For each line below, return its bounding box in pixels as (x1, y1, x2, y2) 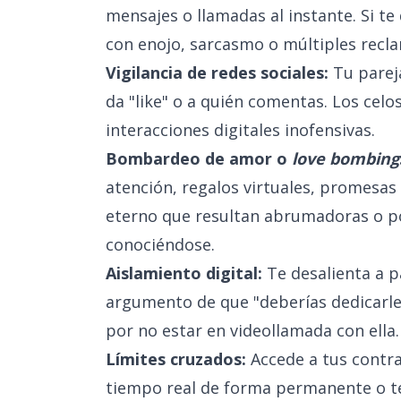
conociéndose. (106, 234, 215, 255)
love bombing (292, 148, 399, 169)
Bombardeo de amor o (106, 148, 292, 169)
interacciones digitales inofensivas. (106, 119, 375, 141)
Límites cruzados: (106, 348, 246, 370)
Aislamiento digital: (106, 262, 262, 284)
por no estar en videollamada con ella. (106, 320, 399, 341)
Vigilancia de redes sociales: (106, 62, 328, 83)
